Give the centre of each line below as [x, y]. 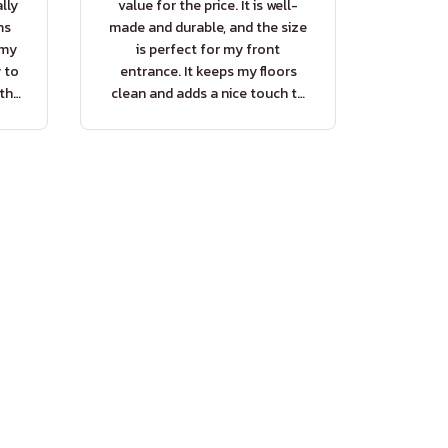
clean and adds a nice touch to [208, 94]
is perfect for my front [208, 50]
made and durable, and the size [208, 28]
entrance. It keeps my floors [208, 72]
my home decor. [208, 116]
